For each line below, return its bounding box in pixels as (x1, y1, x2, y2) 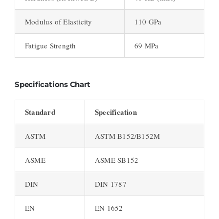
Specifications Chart (14, 79, 90, 89)
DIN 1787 (94, 179, 127, 189)
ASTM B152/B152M (94, 131, 160, 141)
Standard (24, 107, 55, 118)
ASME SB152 (94, 155, 139, 165)
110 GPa (134, 17, 162, 27)
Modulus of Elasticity (24, 17, 92, 27)
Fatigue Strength (24, 41, 76, 51)
